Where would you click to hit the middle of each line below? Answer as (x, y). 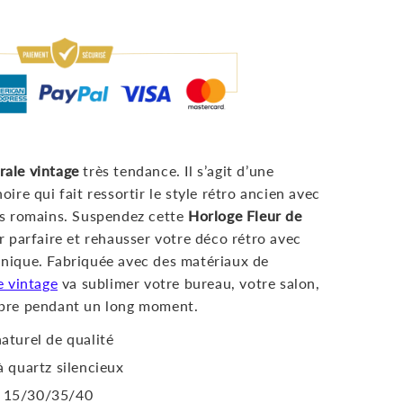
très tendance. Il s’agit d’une (176, 170)
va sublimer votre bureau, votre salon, (189, 282)
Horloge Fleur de (245, 215)
